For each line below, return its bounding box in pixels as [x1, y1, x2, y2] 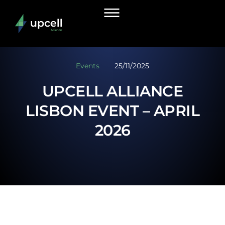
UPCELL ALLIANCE [42, 82, 183, 100]
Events [76, 61, 99, 70]
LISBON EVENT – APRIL [26, 101, 199, 120]
